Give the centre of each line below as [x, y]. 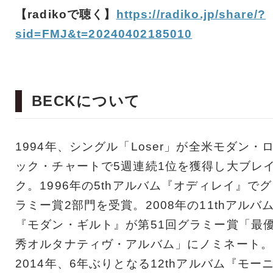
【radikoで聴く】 [66, 14]
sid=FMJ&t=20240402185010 [104, 34]
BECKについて [86, 101]
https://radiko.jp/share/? [191, 14]
